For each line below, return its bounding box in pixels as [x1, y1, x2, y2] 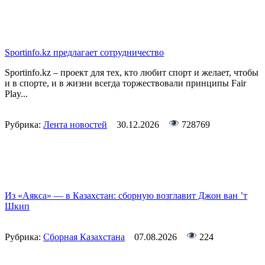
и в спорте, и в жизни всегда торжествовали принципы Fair [5, 78, 246, 89]
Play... [5, 89, 28, 99]
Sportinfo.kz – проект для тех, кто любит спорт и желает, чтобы [5, 67, 258, 78]
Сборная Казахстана [43, 232, 125, 243]
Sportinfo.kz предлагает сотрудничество [5, 47, 164, 58]
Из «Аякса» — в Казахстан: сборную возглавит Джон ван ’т [5, 190, 247, 201]
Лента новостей [43, 119, 107, 130]
